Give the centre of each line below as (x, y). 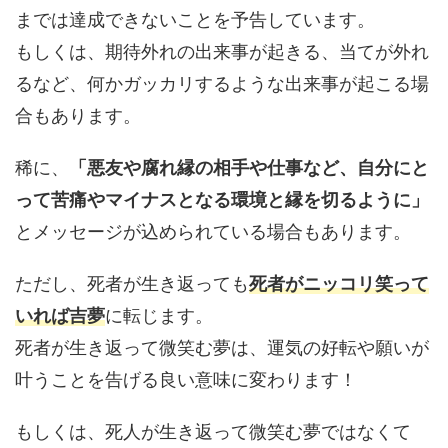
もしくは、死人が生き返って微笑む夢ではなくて (213, 431)
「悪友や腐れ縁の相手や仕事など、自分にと (249, 167)
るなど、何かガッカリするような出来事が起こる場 (222, 83)
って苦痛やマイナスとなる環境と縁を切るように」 (222, 199)
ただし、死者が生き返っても (132, 283)
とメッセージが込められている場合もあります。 (213, 231)
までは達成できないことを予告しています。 (195, 19)
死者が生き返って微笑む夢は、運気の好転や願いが (222, 347)
